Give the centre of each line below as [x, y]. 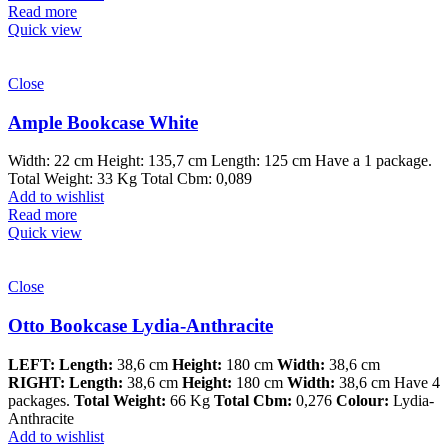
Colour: [362, 400]
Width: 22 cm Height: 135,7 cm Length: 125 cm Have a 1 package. [220, 161]
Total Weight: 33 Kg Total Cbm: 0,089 [130, 179]
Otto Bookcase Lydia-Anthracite [140, 326]
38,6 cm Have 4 [387, 382]
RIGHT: [36, 382]
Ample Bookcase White [103, 122]
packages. [41, 400]
